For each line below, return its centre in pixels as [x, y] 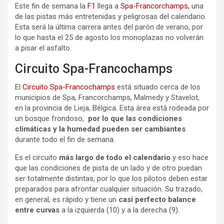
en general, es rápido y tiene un [67, 200]
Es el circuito [37, 158]
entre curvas [37, 210]
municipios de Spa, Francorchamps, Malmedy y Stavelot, [107, 98]
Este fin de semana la [51, 6]
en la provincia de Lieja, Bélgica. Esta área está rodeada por [112, 108]
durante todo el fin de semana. [65, 140]
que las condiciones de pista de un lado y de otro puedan [108, 168]
